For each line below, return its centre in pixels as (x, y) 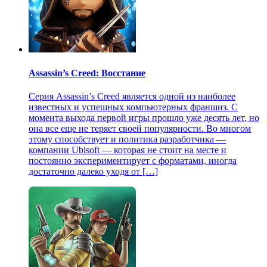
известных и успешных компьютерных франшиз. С (133, 107)
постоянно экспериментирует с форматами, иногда (133, 160)
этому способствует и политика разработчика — (127, 139)
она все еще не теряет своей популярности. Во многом (140, 128)
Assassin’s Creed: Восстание (87, 73)
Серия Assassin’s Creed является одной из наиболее (132, 96)
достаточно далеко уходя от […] (93, 171)
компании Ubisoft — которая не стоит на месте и (128, 150)
